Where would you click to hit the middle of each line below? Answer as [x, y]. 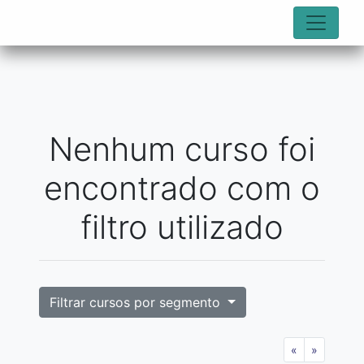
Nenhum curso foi [182, 149]
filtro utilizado [182, 227]
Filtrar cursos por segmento [137, 302]
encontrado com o [182, 188]
